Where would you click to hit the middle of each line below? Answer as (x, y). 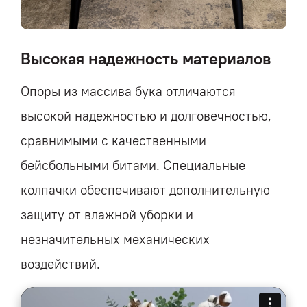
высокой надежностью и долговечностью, (146, 115)
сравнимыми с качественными (113, 140)
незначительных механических (115, 239)
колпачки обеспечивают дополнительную (145, 189)
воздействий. (60, 263)
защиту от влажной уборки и (107, 214)
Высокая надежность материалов (146, 58)
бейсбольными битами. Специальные (133, 165)
